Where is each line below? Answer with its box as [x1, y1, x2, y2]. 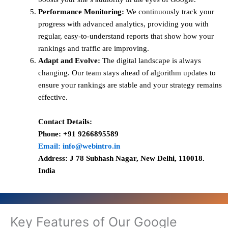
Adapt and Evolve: [38, 56, 100, 65]
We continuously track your [124, 7, 214, 16]
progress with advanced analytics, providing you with [38, 19, 209, 28]
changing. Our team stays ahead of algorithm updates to [38, 68, 216, 77]
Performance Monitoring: [38, 7, 124, 16]
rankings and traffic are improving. [38, 44, 149, 52]
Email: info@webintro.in [38, 141, 120, 150]
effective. [38, 93, 68, 101]
